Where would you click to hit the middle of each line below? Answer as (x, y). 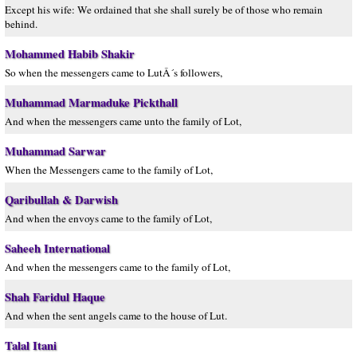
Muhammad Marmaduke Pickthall (91, 102)
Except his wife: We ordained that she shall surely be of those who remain (164, 10)
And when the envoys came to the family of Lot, (108, 218)
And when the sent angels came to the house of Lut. (116, 316)
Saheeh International (57, 248)
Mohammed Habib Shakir (70, 54)
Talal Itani (31, 345)
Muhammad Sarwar (55, 151)
